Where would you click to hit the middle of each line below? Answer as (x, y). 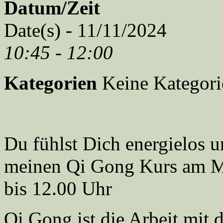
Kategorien (51, 83)
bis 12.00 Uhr (58, 188)
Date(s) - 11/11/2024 (85, 30)
